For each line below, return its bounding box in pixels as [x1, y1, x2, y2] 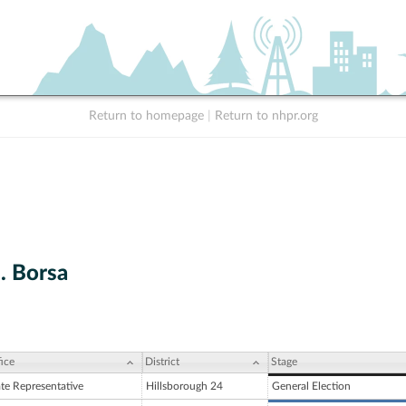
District [145, 356, 179, 368]
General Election [272, 381, 351, 392]
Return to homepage [88, 110, 204, 122]
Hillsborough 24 [146, 381, 223, 392]
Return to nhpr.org [214, 110, 318, 122]
